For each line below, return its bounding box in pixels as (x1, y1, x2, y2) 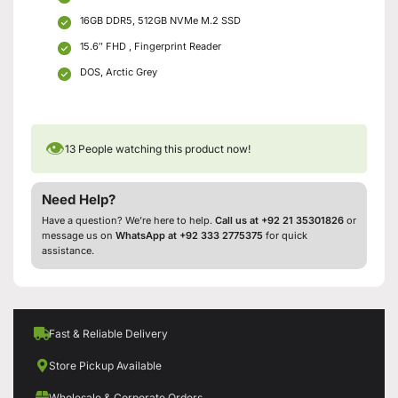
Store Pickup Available (49, 358, 162, 372)
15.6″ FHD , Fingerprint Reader (80, 39, 221, 52)
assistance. (42, 243, 94, 257)
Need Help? (42, 190, 115, 208)
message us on (42, 228, 115, 242)
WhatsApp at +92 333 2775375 (115, 228, 263, 242)
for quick (263, 228, 307, 242)
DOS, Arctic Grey (80, 65, 157, 78)
